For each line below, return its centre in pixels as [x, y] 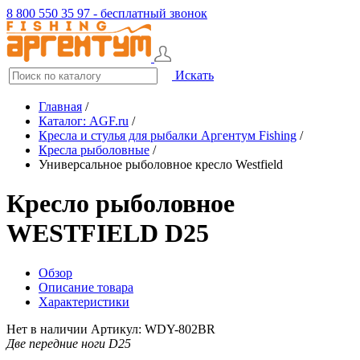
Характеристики [84, 301]
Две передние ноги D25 [69, 343]
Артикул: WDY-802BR [153, 329]
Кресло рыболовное [121, 204]
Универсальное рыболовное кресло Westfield [161, 164]
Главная [60, 106]
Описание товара [86, 287]
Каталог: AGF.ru [84, 121]
